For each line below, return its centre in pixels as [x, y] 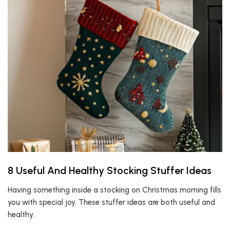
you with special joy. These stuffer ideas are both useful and [111, 202]
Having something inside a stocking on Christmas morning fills [114, 190]
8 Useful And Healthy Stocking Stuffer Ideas [110, 170]
